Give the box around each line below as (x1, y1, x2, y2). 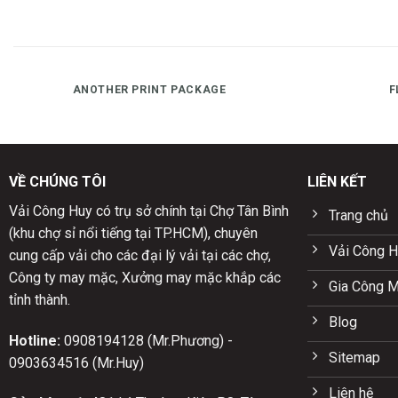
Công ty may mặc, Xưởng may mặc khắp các (8, 268, 281, 286)
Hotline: (8, 331, 60, 349)
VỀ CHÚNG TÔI (8, 172, 106, 190)
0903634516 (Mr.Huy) (8, 354, 144, 371)
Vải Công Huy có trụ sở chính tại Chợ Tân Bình (8, 202, 289, 219)
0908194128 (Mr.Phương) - (60, 331, 233, 349)
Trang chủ (328, 206, 388, 224)
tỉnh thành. (8, 291, 70, 308)
